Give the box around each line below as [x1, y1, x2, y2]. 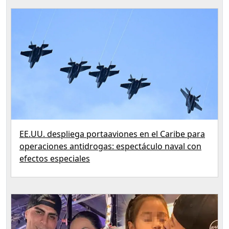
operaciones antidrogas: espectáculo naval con [19, 141, 201, 152]
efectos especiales [19, 153, 90, 165]
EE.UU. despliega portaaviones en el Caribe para [19, 128, 205, 140]
